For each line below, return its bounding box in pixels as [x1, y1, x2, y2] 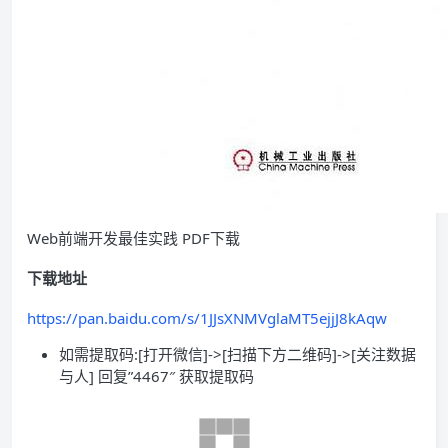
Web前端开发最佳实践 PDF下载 [27, 228, 240, 248]
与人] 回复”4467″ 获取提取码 [59, 366, 258, 386]
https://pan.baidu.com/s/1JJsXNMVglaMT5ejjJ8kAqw [27, 308, 387, 328]
